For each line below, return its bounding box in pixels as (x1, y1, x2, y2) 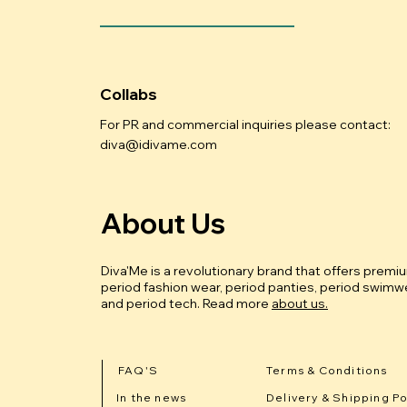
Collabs (100, 84, 157, 104)
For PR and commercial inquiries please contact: (100, 115, 393, 133)
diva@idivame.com (100, 135, 217, 153)
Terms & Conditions (266, 363, 388, 378)
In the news (116, 391, 187, 405)
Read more (203, 294, 272, 312)
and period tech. (101, 294, 203, 312)
